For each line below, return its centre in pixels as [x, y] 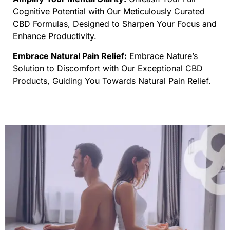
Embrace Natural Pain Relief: [70, 56]
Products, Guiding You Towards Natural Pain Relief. [112, 80]
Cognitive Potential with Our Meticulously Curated [109, 12]
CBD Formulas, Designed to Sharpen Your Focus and [115, 24]
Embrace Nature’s [162, 56]
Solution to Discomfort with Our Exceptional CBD [108, 68]
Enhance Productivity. [55, 36]
